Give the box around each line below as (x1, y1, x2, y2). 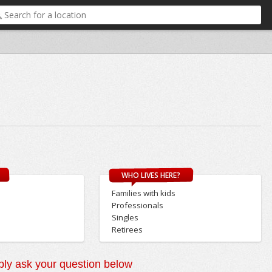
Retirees (111, 224, 143, 236)
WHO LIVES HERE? (121, 170, 181, 181)
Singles (111, 212, 138, 223)
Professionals (111, 200, 163, 211)
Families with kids (111, 188, 175, 199)
